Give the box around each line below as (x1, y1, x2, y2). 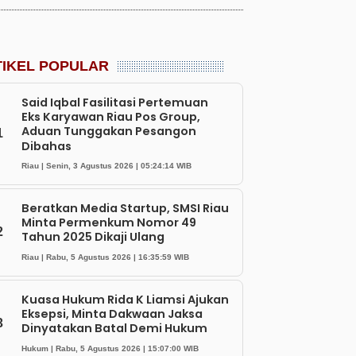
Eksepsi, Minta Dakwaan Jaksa (21, 306, 203, 323)
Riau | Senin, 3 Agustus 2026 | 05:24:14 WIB (21, 161, 192, 170)
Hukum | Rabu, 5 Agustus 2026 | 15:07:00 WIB (21, 343, 199, 353)
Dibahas (21, 137, 72, 154)
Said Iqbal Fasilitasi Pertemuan (21, 94, 208, 110)
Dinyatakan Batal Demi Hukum (21, 320, 207, 337)
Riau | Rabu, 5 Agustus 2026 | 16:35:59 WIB (21, 252, 189, 261)
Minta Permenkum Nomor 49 (21, 215, 196, 231)
